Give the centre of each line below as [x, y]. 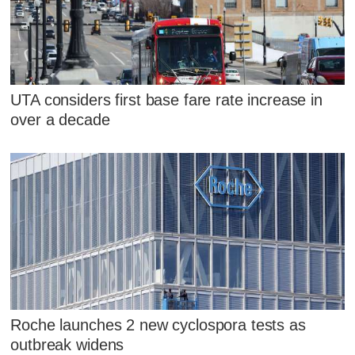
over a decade [60, 119]
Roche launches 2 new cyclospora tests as [158, 325]
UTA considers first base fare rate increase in [166, 99]
